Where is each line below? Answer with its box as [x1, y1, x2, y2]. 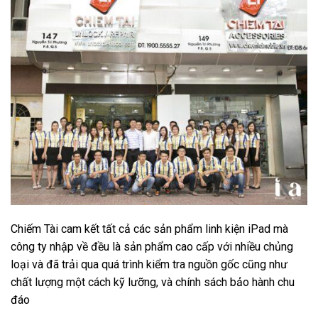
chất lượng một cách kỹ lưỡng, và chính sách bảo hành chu [11, 275, 295, 289]
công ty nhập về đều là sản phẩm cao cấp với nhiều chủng [11, 239, 293, 253]
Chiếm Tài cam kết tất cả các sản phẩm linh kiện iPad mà [11, 221, 288, 236]
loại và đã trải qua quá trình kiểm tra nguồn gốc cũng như [11, 257, 287, 271]
